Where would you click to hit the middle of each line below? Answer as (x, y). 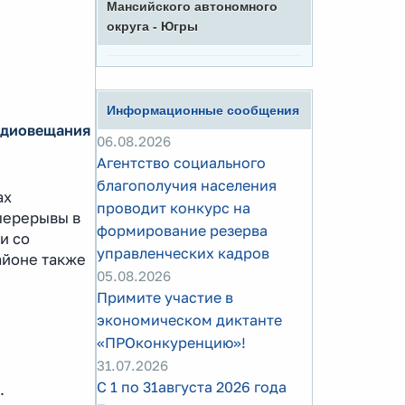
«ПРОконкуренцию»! (171, 343)
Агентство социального (181, 163)
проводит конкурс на (174, 208)
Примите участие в (165, 297)
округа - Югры (152, 26)
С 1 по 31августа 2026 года (192, 387)
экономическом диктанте (189, 320)
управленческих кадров (183, 253)
